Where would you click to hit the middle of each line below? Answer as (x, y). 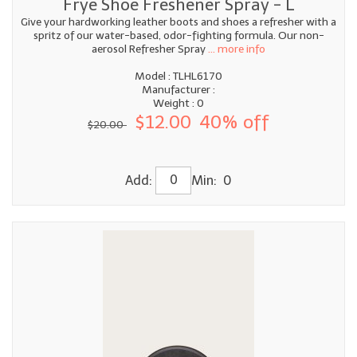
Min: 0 (212, 180)
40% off (234, 122)
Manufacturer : (178, 89)
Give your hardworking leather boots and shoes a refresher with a (178, 22)
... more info (235, 49)
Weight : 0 (178, 103)
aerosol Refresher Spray (149, 49)
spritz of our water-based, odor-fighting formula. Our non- (178, 35)
